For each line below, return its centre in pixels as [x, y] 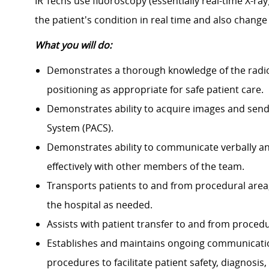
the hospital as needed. [100, 205]
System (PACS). [80, 128]
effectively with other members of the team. [146, 167]
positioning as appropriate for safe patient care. [155, 90]
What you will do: [73, 45]
